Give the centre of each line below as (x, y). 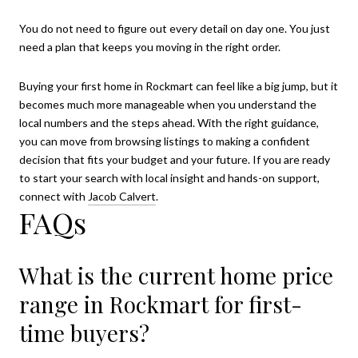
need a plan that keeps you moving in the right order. (150, 46)
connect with (54, 197)
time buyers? (84, 333)
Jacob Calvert (122, 197)
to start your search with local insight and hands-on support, (169, 178)
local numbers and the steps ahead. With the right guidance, (169, 123)
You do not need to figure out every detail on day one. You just (175, 28)
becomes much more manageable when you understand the (168, 105)
